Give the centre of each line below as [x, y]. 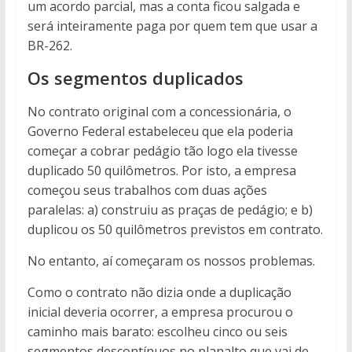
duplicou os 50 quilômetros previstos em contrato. [175, 230]
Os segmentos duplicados [135, 78]
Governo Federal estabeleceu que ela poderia [160, 132]
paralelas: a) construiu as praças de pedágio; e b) [170, 210]
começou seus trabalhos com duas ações [147, 191]
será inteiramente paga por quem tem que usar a [172, 26]
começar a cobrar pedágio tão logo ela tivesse [162, 151]
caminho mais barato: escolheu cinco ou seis [157, 332]
